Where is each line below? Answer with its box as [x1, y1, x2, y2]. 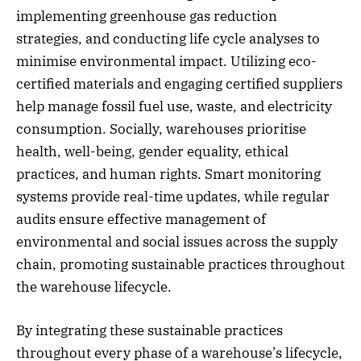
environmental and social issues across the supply [16, 233, 338, 251]
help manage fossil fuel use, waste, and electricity [16, 98, 332, 116]
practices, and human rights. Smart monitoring [16, 165, 321, 184]
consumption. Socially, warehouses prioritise [16, 120, 306, 139]
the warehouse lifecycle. [16, 278, 172, 297]
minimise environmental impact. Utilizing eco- [16, 52, 317, 71]
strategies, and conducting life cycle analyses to [16, 30, 320, 48]
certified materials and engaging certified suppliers [16, 75, 342, 93]
